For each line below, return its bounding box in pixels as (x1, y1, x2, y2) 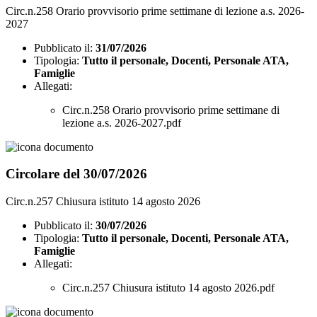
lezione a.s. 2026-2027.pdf (62, 116, 181, 129)
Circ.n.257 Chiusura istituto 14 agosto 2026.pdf (62, 282, 275, 294)
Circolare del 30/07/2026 (6, 166, 147, 182)
